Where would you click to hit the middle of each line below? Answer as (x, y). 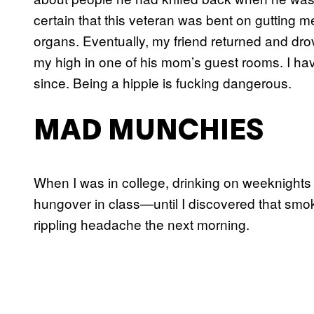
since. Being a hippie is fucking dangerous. (163, 83)
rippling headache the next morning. (142, 224)
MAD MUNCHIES (149, 132)
